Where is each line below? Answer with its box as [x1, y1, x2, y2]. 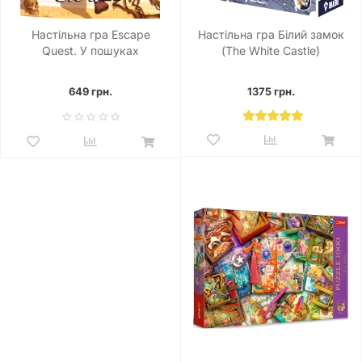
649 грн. [69, 85, 112, 99]
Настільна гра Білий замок [197, 27, 344, 42]
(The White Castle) [221, 44, 320, 58]
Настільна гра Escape [31, 27, 150, 42]
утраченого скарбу [37, 60, 144, 74]
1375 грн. [246, 85, 295, 99]
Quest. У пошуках [42, 44, 139, 58]
